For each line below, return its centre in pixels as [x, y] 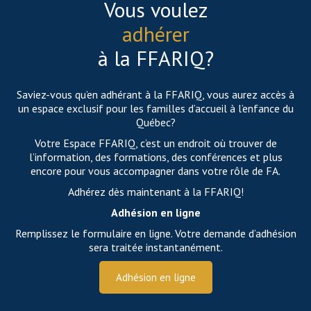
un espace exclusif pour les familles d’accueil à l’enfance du [155, 108]
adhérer [155, 34]
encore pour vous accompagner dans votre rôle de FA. [155, 171]
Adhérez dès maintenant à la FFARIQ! [155, 192]
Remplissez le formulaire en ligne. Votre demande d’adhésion [155, 233]
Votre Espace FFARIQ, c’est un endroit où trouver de [155, 143]
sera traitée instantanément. [155, 247]
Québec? [155, 122]
